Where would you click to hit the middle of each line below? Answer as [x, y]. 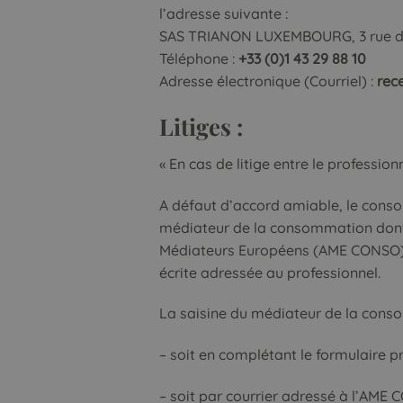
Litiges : [201, 125]
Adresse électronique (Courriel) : [268, 81]
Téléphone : [199, 59]
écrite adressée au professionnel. [270, 272]
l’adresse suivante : [224, 14]
